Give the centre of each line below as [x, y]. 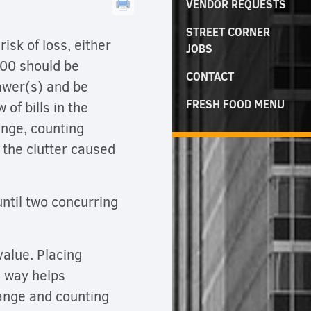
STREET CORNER [228, 32]
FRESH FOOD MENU [235, 104]
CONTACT [210, 76]
